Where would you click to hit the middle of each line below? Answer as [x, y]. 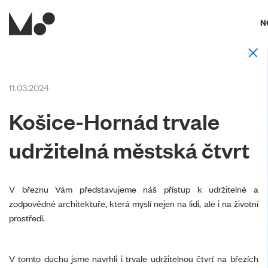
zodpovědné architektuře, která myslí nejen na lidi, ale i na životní [134, 203]
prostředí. [27, 217]
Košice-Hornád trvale [114, 121]
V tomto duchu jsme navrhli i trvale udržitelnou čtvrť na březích [134, 258]
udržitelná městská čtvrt [129, 149]
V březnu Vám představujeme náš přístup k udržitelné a [134, 189]
